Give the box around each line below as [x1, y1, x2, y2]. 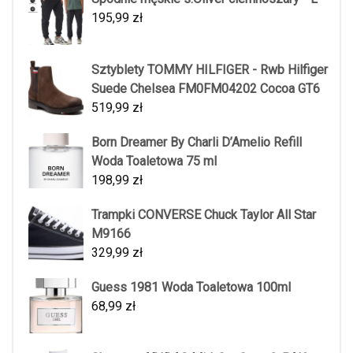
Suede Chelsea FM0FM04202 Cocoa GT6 [91, 80, 320, 96]
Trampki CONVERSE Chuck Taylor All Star [91, 206, 316, 222]
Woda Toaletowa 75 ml [91, 153, 217, 169]
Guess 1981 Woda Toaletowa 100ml [91, 279, 291, 295]
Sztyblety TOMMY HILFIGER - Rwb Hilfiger [91, 61, 328, 77]
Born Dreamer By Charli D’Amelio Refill [91, 134, 302, 150]
